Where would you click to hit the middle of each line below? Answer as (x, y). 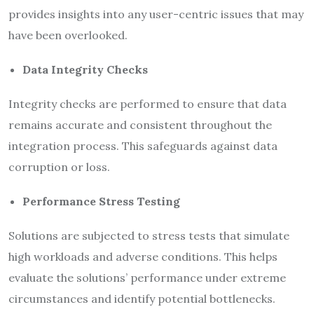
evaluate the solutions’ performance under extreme (147, 277)
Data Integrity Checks (85, 69)
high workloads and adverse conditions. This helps (143, 256)
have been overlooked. (68, 35)
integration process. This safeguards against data (143, 145)
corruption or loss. (59, 166)
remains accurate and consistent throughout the (140, 124)
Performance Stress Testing (101, 201)
